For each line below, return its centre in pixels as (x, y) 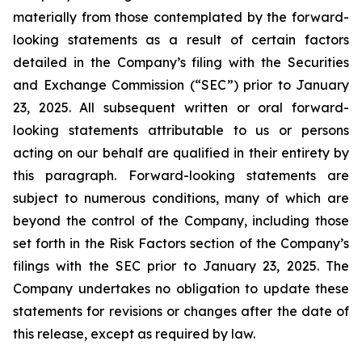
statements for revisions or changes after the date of (181, 311)
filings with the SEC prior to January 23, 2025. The (181, 266)
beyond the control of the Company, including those (181, 221)
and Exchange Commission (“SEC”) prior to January (181, 85)
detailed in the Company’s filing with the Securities (181, 62)
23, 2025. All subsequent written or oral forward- (181, 107)
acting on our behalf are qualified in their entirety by (181, 153)
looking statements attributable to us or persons (181, 130)
